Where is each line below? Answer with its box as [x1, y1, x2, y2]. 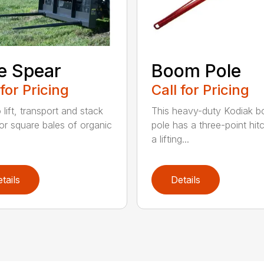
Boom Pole [151, 60, 241, 81]
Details [170, 173, 200, 186]
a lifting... [151, 133, 189, 145]
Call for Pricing [151, 81, 249, 98]
